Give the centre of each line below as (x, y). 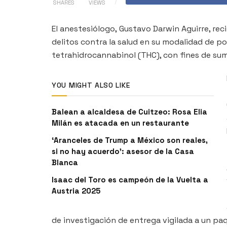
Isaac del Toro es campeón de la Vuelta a (130, 179)
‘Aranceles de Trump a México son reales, (130, 140)
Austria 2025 (76, 191)
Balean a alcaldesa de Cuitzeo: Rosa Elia (129, 111)
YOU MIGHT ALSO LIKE (91, 85)
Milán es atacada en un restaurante (120, 123)
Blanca (65, 162)
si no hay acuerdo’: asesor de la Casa (123, 151)
